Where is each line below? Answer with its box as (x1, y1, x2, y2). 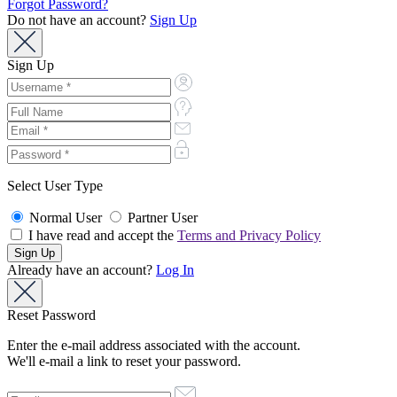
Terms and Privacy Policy (177, 228, 321, 244)
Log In (156, 262, 194, 278)
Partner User (128, 210, 198, 226)
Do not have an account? (7, 12, 150, 28)
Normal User (29, 210, 102, 226)
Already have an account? (7, 262, 156, 278)
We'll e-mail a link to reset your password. (7, 354, 241, 370)
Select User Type (7, 178, 103, 194)
